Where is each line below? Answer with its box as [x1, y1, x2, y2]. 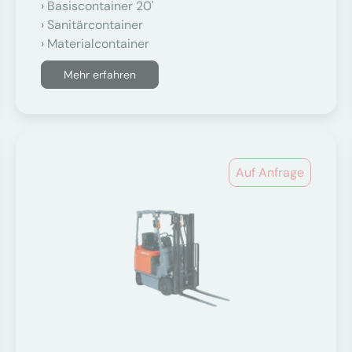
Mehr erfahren [64, 68, 137, 82]
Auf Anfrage [235, 164, 304, 181]
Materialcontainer [47, 35, 150, 52]
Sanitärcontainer [47, 16, 144, 33]
